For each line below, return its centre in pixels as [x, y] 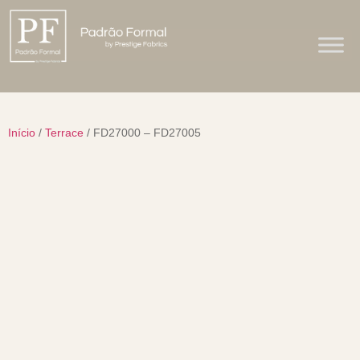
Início [22, 133]
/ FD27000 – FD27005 [142, 133]
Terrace [64, 133]
